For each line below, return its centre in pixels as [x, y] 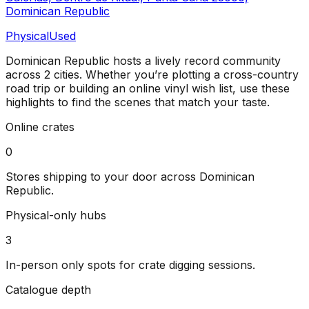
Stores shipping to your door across [102, 177]
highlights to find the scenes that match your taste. [138, 102]
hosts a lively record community [195, 61]
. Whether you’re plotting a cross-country [189, 75]
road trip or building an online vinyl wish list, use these [148, 89]
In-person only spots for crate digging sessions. [130, 265]
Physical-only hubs [56, 216]
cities [67, 75]
